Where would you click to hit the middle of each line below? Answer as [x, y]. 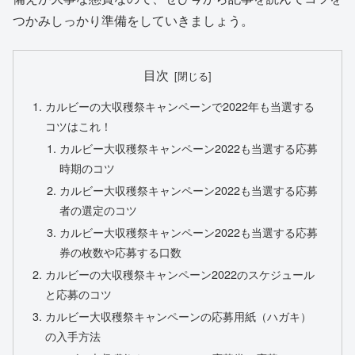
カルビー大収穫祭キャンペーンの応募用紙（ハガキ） [179, 315]
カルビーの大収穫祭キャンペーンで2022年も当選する [180, 106]
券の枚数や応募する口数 [120, 251]
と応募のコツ [79, 293]
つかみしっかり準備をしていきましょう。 [133, 21]
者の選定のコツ [98, 210]
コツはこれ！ [79, 126]
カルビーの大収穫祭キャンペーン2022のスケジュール [180, 273]
